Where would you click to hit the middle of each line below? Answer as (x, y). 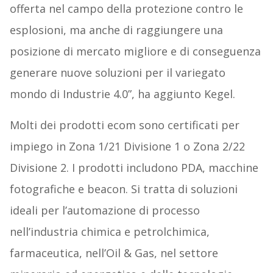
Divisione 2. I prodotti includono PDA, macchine (134, 168)
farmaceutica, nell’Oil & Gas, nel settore (114, 253)
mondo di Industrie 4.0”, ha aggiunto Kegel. (122, 94)
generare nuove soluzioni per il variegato (117, 73)
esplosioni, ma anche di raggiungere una (116, 30)
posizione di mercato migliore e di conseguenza (135, 51)
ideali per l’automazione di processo (105, 211)
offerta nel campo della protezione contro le (126, 9)
